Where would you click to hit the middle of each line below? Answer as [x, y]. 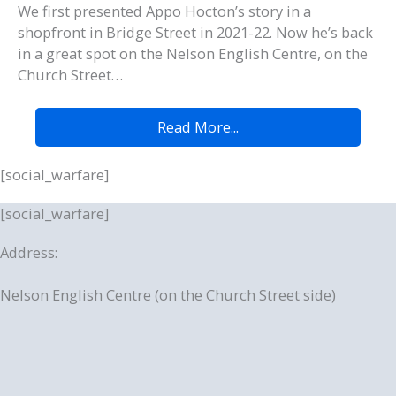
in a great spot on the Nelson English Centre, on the [193, 54]
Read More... [198, 126]
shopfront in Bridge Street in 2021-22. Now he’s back [195, 33]
